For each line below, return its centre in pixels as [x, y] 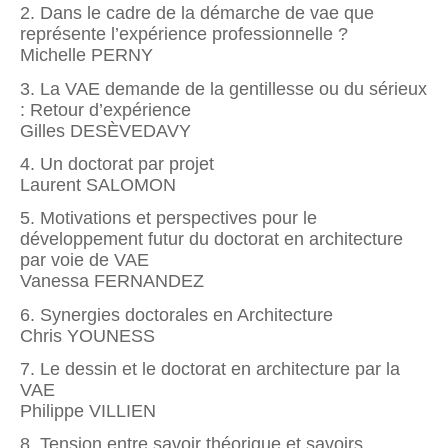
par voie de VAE [84, 260]
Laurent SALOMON [98, 184]
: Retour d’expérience [105, 109]
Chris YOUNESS [87, 335]
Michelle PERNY [86, 55]
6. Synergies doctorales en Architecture [176, 314]
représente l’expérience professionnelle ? [184, 34]
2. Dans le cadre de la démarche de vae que [197, 13]
